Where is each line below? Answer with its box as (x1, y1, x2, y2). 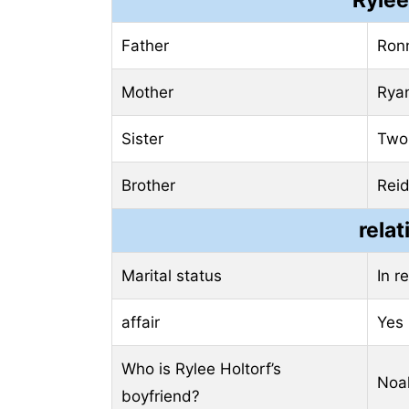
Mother (121, 82, 173, 101)
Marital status (121, 266, 222, 285)
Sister (121, 129, 163, 148)
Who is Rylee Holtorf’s (121, 359, 281, 378)
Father (121, 36, 169, 55)
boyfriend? (121, 386, 200, 405)
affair (121, 312, 160, 331)
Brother (121, 175, 175, 194)
